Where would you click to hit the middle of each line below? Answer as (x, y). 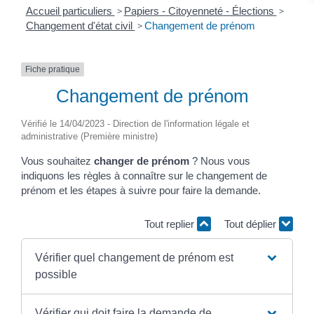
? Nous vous (220, 161)
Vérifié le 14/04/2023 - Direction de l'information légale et (135, 124)
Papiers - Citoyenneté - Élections (200, 11)
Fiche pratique (53, 69)
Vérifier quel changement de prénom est (134, 258)
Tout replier (171, 224)
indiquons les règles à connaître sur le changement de (144, 176)
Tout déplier (252, 224)
